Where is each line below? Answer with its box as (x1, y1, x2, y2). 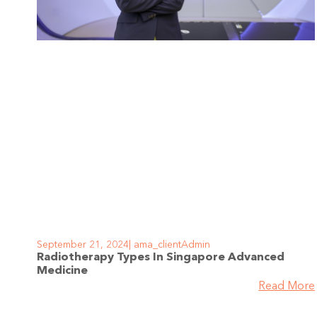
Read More (258, 280, 316, 292)
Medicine (37, 265, 88, 277)
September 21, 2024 (37, 239, 129, 250)
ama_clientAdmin (131, 239, 210, 250)
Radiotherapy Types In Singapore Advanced (37, 251, 284, 263)
